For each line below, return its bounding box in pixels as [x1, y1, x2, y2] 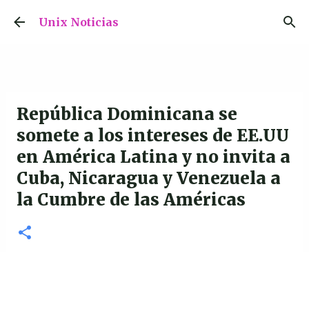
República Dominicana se [17, 103, 237, 125]
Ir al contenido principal [95, 11, 214, 23]
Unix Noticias [39, 15, 119, 29]
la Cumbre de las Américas [17, 189, 246, 210]
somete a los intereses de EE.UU [17, 125, 289, 146]
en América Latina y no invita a [17, 146, 290, 168]
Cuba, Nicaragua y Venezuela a [17, 168, 281, 189]
